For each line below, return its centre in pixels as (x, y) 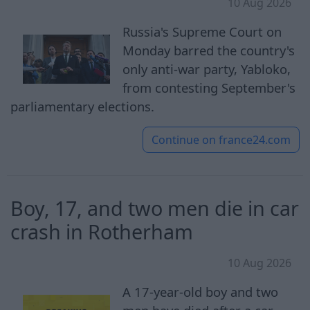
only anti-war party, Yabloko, (207, 69)
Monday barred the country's (209, 50)
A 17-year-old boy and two (201, 291)
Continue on (184, 139)
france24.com (255, 139)
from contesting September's (209, 87)
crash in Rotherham (102, 231)
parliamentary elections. (82, 106)
